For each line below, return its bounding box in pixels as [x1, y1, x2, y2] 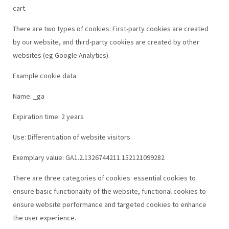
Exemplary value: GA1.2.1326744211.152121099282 [12, 152, 165, 162]
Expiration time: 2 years [12, 111, 84, 121]
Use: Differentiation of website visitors [12, 132, 130, 142]
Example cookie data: [12, 71, 78, 80]
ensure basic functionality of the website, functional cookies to [12, 186, 206, 196]
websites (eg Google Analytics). [12, 50, 110, 60]
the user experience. [12, 213, 76, 222]
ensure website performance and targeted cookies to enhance [12, 199, 207, 209]
